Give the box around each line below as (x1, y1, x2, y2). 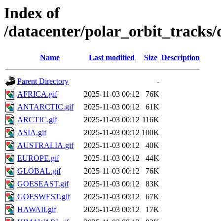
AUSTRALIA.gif (17, 141, 74, 150)
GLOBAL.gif (17, 167, 61, 176)
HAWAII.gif (17, 205, 56, 214)
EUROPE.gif (17, 154, 59, 163)
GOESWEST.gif (17, 192, 70, 201)
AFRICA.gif (17, 90, 57, 99)
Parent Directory (17, 77, 69, 86)
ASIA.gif (17, 128, 46, 137)
